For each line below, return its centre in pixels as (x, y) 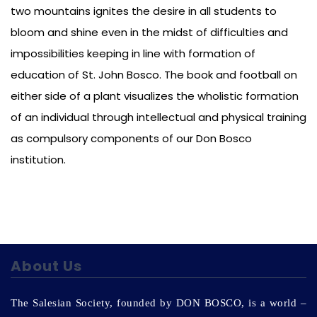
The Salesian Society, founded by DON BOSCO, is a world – (158, 303)
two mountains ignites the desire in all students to (144, 11)
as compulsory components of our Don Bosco (131, 139)
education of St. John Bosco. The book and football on (154, 75)
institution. (38, 160)
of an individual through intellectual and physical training (158, 117)
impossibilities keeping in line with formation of (133, 54)
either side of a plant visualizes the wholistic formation (155, 96)
